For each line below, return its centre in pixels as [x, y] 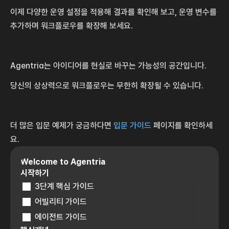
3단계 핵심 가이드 [64, 186]
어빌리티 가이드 [61, 201]
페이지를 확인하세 [182, 125]
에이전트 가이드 [61, 217]
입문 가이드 [132, 125]
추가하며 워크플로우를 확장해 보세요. [73, 26]
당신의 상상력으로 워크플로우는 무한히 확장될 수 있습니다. [107, 85]
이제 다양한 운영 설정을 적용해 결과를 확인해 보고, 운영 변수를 [113, 12]
